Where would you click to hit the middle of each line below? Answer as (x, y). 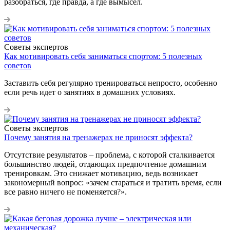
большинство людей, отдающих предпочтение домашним (105, 164)
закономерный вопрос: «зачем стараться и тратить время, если (113, 182)
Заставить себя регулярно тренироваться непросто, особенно (111, 83)
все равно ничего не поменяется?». (65, 191)
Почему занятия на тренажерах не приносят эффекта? (98, 137)
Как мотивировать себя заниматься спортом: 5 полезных (103, 56)
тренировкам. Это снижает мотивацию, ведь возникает (101, 173)
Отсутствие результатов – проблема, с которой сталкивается (109, 155)
